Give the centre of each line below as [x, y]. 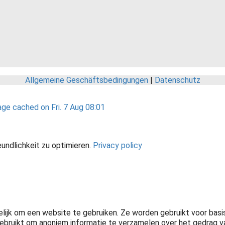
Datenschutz [177, 80]
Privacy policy [118, 146]
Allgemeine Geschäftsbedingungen [86, 80]
